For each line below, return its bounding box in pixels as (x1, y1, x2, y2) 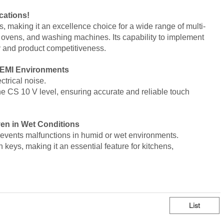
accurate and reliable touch (93, 87, 189, 96)
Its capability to (110, 32, 167, 41)
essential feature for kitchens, (70, 141, 173, 150)
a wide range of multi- (129, 21, 205, 30)
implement (167, 32, 204, 41)
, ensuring (56, 87, 93, 96)
